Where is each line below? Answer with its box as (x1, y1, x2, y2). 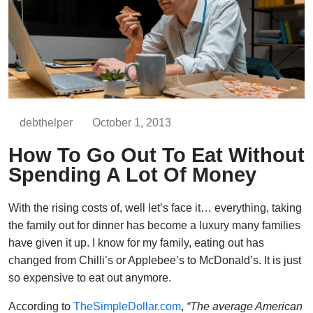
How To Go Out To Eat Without (8, 143, 305, 166)
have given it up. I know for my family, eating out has (8, 236, 264, 249)
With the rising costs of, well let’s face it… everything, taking (8, 201, 302, 214)
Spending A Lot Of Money (8, 163, 256, 186)
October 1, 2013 (92, 116, 171, 129)
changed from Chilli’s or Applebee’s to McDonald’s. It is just (8, 254, 301, 266)
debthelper (20, 116, 73, 129)
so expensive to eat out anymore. (8, 271, 171, 284)
